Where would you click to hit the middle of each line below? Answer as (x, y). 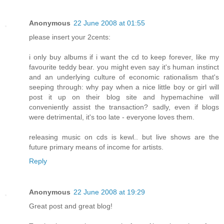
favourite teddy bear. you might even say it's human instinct (124, 67)
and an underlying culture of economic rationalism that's (124, 77)
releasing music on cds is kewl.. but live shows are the (124, 137)
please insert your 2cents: (70, 37)
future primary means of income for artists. (96, 147)
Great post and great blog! (71, 206)
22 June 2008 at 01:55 (109, 23)
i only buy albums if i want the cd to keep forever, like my (124, 57)
